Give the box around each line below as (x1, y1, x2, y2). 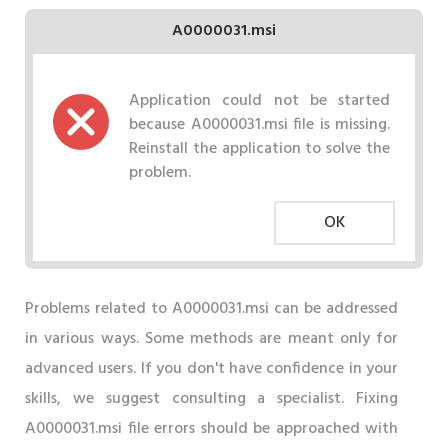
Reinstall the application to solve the (129, 135, 390, 162)
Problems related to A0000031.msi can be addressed (25, 295, 398, 322)
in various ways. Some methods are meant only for (25, 325, 398, 352)
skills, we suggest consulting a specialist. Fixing (25, 385, 398, 412)
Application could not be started (129, 87, 390, 114)
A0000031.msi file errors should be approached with (25, 415, 398, 442)
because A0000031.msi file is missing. (129, 111, 390, 138)
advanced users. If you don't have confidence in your (25, 355, 398, 382)
